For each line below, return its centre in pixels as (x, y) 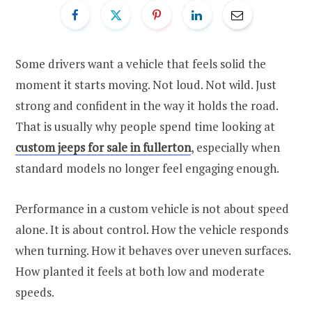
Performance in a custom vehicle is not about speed (152, 208)
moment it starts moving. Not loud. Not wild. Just (146, 84)
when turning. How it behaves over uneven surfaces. (153, 250)
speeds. (35, 292)
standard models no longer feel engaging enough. (147, 168)
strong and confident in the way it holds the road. (147, 105)
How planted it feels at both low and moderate (140, 271)
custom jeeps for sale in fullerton (103, 147)
